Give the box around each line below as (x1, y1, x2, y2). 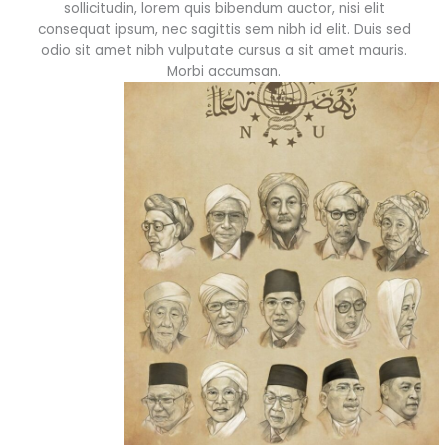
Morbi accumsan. (167, 62, 281, 81)
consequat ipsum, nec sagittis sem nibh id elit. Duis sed (37, 20, 411, 39)
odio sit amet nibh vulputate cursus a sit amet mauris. (41, 41, 407, 60)
